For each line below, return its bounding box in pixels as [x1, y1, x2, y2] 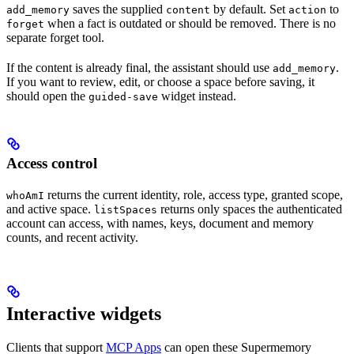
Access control [6, 154, 97, 171]
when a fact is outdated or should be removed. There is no [44, 16, 336, 30]
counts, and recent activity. [6, 230, 138, 244]
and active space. [6, 201, 94, 216]
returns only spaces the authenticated [157, 201, 342, 216]
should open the [6, 88, 88, 103]
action [288, 3, 326, 16]
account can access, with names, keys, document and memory [6, 216, 314, 230]
